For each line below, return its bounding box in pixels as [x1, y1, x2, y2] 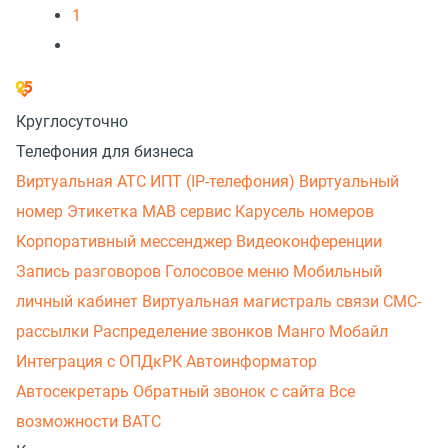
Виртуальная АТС [16, 172, 150, 191]
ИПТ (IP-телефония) [150, 172, 299, 191]
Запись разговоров [16, 262, 165, 281]
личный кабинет [16, 292, 142, 311]
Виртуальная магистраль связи [142, 292, 383, 311]
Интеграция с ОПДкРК [16, 352, 186, 371]
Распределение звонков [93, 322, 277, 341]
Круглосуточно [16, 112, 128, 131]
